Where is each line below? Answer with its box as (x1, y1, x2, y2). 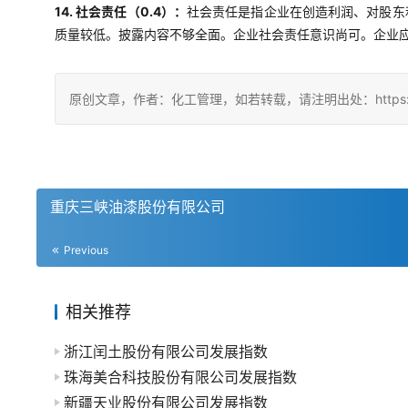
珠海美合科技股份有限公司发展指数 (64, 368, 297, 386)
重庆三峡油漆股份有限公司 (50, 198, 225, 216)
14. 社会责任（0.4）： (55, 4, 187, 19)
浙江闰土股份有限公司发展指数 (64, 342, 268, 361)
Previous (61, 243, 108, 257)
